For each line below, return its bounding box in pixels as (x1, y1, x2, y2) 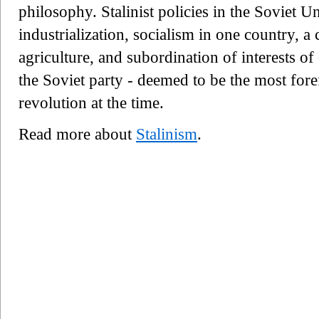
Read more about (19, 125, 136, 143)
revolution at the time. (19, 93, 164, 112)
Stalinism (136, 125, 197, 143)
